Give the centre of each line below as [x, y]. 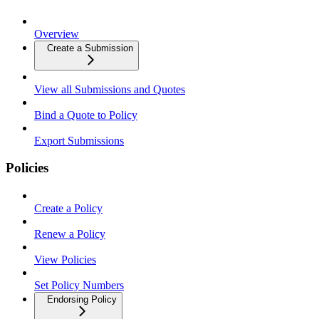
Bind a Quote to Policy [86, 115]
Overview [57, 33]
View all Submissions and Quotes [110, 89]
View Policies [65, 260]
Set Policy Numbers [79, 286]
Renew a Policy [70, 234]
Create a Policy [68, 209]
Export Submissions [79, 140]
